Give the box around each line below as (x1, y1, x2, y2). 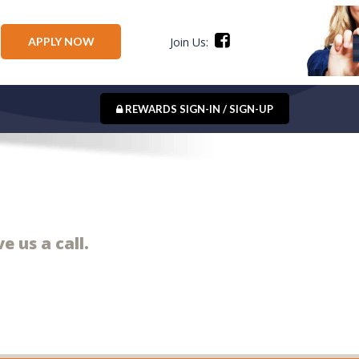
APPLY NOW (27, 34, 95, 48)
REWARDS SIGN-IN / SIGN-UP (123, 103, 273, 116)
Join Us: (169, 34, 212, 50)
